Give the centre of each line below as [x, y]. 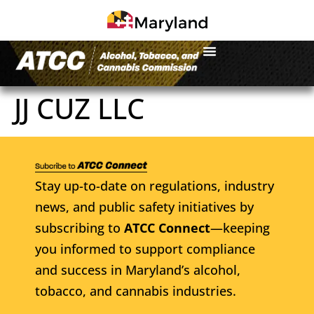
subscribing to [80, 227]
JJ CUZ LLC [79, 108]
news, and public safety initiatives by [144, 206]
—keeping [240, 227]
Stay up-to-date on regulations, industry [155, 185]
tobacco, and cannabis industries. [136, 291]
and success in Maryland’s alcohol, [138, 269]
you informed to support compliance [145, 248]
